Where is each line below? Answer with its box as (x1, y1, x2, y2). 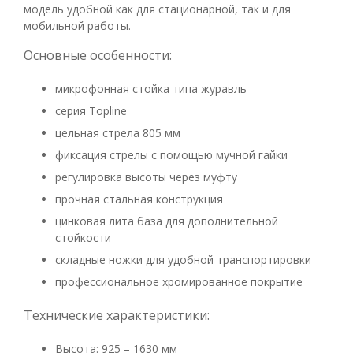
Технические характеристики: (24, 307, 210, 324)
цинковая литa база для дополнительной (55, 214, 278, 229)
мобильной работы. (24, 18, 131, 33)
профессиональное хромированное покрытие (55, 274, 303, 289)
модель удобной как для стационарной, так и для (24, 2, 291, 17)
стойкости (55, 230, 111, 245)
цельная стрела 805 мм (55, 125, 180, 140)
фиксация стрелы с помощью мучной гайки (55, 147, 288, 162)
